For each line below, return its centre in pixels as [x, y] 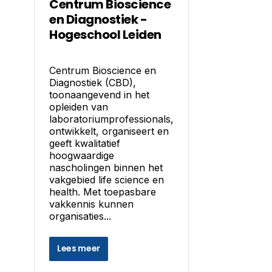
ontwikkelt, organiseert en [109, 131]
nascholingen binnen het [106, 168]
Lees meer [79, 248]
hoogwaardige [82, 155]
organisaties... [80, 216]
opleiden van [79, 107]
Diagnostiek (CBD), [93, 83]
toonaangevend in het [99, 95]
